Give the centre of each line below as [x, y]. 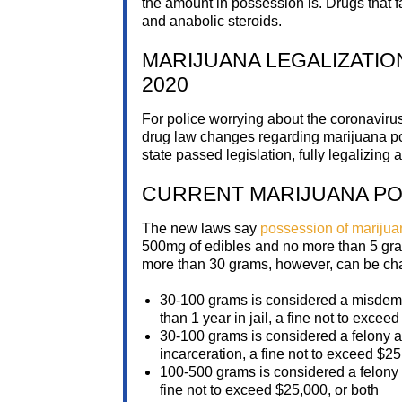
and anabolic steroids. [212, 22]
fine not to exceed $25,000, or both [269, 390]
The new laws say [201, 229]
